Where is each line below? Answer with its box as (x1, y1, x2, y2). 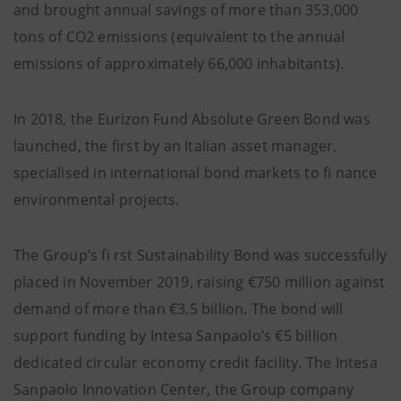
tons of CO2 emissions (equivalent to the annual (13, 26, 346, 47)
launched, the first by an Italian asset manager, (13, 135, 337, 156)
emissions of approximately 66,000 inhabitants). (13, 53, 345, 73)
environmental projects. (13, 189, 180, 209)
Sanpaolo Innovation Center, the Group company (13, 379, 354, 399)
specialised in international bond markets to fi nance (13, 162, 378, 183)
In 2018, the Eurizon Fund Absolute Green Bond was (13, 108, 371, 129)
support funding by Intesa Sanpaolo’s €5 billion (13, 325, 338, 346)
